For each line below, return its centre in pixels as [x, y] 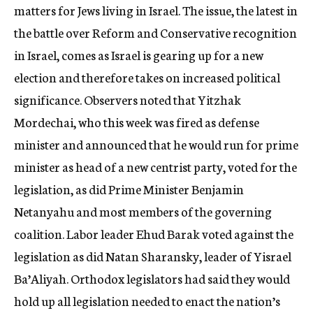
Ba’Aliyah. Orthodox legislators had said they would [152, 278]
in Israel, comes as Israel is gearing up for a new [139, 54]
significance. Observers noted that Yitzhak [128, 99]
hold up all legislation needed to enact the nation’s [147, 300]
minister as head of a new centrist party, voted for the [155, 166]
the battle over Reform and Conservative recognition [155, 32]
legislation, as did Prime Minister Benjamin [129, 189]
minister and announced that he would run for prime [156, 144]
